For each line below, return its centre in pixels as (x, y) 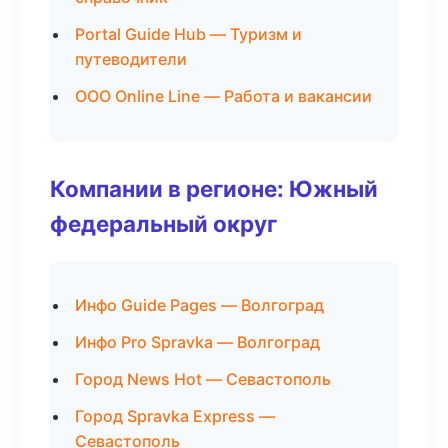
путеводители (131, 59)
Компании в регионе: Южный (214, 188)
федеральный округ (163, 223)
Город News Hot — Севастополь (203, 379)
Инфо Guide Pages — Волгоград (199, 305)
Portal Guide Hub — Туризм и (188, 34)
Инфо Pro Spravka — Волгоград (197, 342)
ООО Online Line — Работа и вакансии (223, 96)
